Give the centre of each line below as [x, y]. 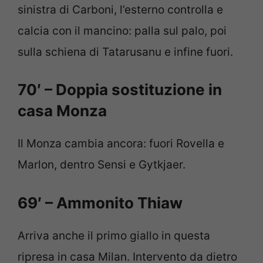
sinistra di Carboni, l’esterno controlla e [120, 9]
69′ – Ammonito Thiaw [100, 203]
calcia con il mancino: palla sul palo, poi [122, 31]
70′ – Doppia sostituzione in [120, 90]
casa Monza [62, 111]
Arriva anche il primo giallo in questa [114, 235]
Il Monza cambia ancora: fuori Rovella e [121, 144]
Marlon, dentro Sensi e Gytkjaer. [102, 165]
